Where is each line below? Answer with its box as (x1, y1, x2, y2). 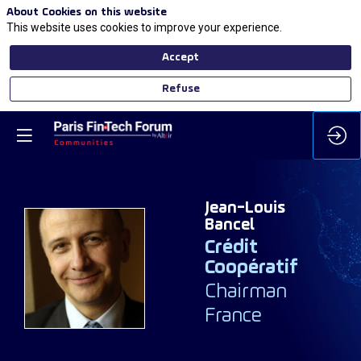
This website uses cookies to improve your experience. (6, 20, 282, 34)
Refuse (161, 82, 200, 95)
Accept (162, 51, 199, 64)
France (205, 306, 262, 327)
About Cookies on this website (6, 6, 167, 19)
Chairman (205, 282, 287, 303)
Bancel (205, 217, 255, 234)
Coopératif (205, 258, 298, 279)
